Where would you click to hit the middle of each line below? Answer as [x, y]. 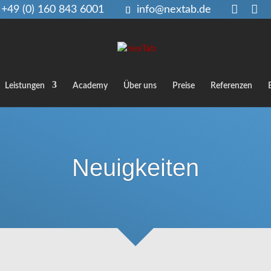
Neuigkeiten [135, 168]
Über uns [140, 86]
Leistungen [25, 86]
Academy [90, 86]
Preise [184, 86]
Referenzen [231, 86]
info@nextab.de [174, 10]
